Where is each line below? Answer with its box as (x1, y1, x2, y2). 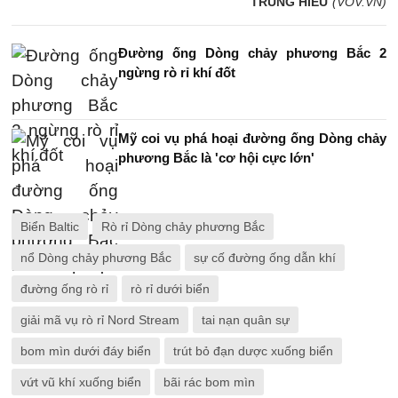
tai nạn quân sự (202, 313, 290, 327)
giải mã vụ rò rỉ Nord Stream (20, 313, 179, 327)
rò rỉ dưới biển (131, 282, 210, 296)
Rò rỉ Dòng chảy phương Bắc (101, 219, 265, 234)
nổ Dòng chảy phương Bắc (20, 251, 171, 265)
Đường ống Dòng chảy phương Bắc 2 (118, 45, 386, 60)
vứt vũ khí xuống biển (20, 375, 141, 389)
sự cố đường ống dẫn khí (194, 251, 336, 265)
